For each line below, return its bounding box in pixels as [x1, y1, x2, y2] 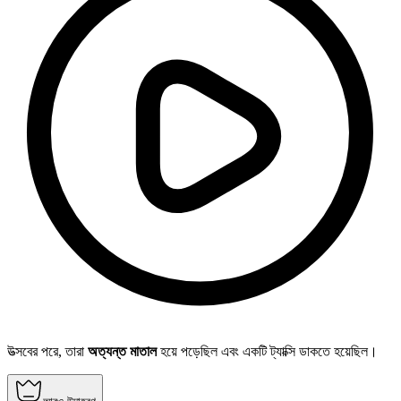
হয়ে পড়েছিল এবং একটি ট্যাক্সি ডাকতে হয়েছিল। [157, 344, 378, 360]
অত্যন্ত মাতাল [88, 344, 157, 360]
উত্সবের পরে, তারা [7, 344, 88, 360]
